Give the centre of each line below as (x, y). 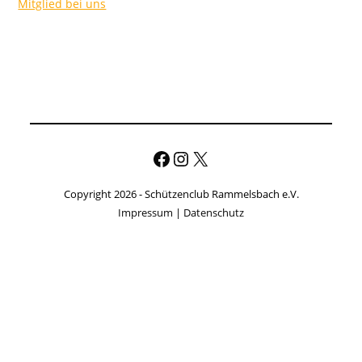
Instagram (176, 158)
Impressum (145, 213)
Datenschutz (214, 213)
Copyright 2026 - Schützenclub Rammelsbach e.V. (181, 194)
